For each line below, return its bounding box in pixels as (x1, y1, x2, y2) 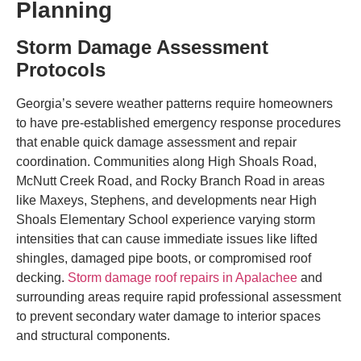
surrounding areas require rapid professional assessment (16, 290, 341, 305)
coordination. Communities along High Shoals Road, (16, 155, 317, 169)
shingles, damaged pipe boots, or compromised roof (16, 251, 311, 266)
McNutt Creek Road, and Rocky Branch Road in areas (16, 174, 325, 189)
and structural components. (16, 329, 170, 343)
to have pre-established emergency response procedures (16, 116, 341, 131)
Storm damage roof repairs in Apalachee (68, 271, 297, 285)
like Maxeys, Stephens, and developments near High (16, 193, 317, 208)
